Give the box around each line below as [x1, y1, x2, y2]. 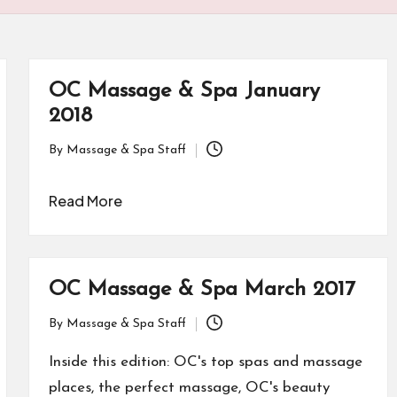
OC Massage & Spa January [48, 81, 320, 102]
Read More [48, 191, 122, 210]
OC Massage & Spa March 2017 [48, 279, 355, 300]
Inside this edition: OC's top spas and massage [48, 354, 362, 370]
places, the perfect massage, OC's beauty [48, 380, 330, 395]
